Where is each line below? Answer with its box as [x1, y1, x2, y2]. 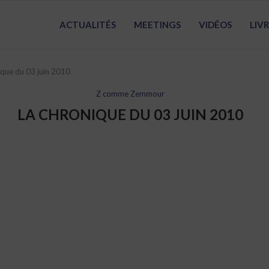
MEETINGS [133, 19, 181, 30]
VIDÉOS [198, 19, 232, 30]
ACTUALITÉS [59, 19, 116, 30]
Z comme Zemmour [95, 89, 165, 98]
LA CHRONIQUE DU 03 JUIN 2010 [17, 106, 243, 123]
